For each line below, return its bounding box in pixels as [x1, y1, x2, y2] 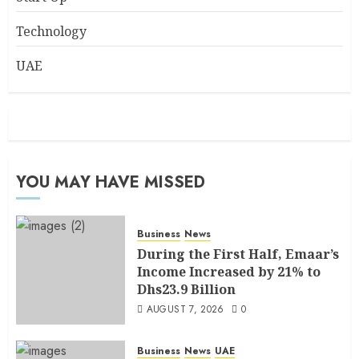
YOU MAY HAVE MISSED [16, 171, 205, 194]
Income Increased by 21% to [137, 262, 321, 280]
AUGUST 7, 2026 [146, 301, 224, 317]
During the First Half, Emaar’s [137, 244, 339, 263]
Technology [16, 22, 87, 40]
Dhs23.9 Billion [137, 280, 236, 298]
